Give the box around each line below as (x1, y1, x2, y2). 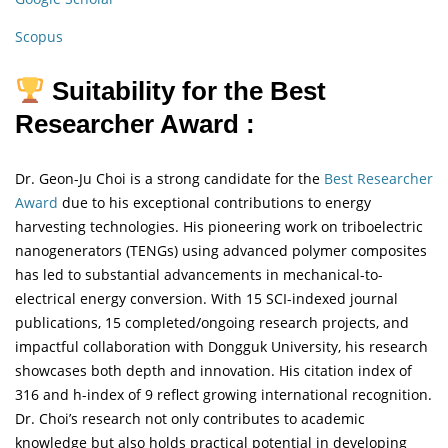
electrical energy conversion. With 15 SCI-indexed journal (15, 289, 398, 309)
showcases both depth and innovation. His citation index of (15, 361, 412, 381)
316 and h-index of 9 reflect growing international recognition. (15, 385, 432, 405)
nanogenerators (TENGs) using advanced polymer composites (15, 241, 427, 261)
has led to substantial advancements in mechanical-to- (15, 265, 383, 285)
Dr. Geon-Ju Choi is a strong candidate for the (15, 169, 324, 189)
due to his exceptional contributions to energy (58, 193, 371, 213)
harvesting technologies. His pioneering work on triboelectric (15, 217, 423, 237)
